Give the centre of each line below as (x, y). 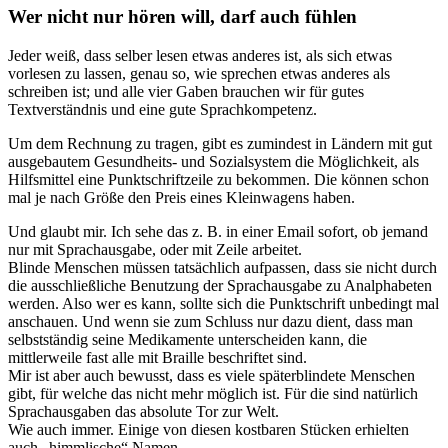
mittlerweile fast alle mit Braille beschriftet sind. (157, 357)
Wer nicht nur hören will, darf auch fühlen (182, 17)
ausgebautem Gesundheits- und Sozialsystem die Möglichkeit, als (213, 161)
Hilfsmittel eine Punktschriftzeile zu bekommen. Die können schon (218, 179)
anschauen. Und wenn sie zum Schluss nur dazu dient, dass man (210, 321)
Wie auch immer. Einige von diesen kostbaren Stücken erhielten (208, 429)
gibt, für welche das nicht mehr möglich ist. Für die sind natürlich (213, 393)
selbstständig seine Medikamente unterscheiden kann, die (187, 339)
